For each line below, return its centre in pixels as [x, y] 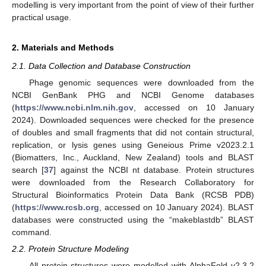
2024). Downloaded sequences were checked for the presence [133, 120]
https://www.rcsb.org [57, 207]
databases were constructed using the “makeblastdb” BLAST [133, 220]
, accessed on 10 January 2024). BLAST [177, 207]
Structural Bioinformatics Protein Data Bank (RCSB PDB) [133, 195]
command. [32, 232]
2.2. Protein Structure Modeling [70, 249]
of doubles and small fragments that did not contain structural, [133, 132]
